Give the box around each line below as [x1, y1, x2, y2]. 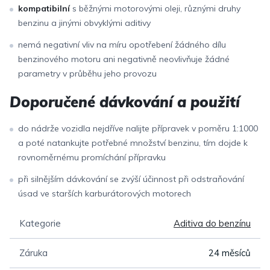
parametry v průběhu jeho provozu [18, 67, 157, 79]
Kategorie [19, 217, 61, 229]
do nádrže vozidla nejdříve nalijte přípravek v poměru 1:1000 [18, 122, 258, 134]
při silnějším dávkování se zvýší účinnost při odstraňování [18, 173, 244, 184]
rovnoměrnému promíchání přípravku [18, 151, 166, 163]
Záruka [19, 246, 48, 259]
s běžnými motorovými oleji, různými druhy [70, 2, 240, 14]
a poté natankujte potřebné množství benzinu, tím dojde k [18, 137, 248, 148]
